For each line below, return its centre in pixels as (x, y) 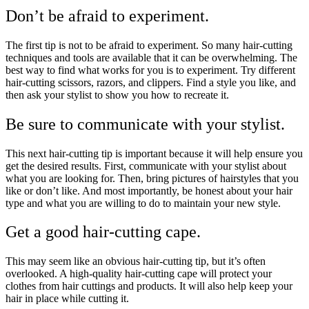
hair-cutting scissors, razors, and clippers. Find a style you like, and (151, 82)
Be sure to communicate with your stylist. (145, 124)
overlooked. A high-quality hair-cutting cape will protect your (139, 274)
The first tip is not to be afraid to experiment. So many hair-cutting (149, 45)
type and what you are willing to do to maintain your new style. (143, 203)
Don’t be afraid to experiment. (107, 16)
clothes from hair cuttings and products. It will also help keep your (149, 286)
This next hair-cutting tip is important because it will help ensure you (154, 153)
